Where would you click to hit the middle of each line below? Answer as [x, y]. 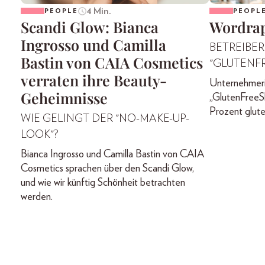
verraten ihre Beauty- [94, 80]
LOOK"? [40, 135]
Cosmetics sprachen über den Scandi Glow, [107, 168]
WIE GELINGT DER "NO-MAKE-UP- [105, 119]
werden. [37, 197]
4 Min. [98, 11]
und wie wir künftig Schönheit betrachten [103, 182]
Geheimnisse [64, 98]
